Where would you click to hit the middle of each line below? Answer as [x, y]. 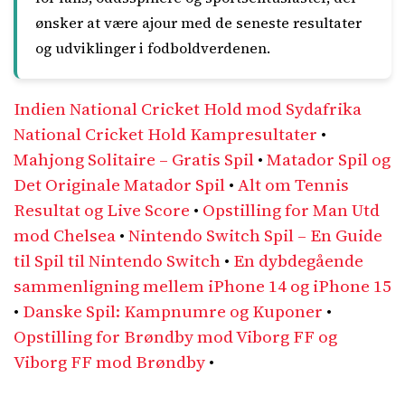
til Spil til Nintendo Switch [117, 260]
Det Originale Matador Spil [119, 184]
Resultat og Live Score [102, 210]
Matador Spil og [329, 159]
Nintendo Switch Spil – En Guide [255, 235]
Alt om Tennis [293, 184]
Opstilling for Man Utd [291, 210]
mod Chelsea [65, 235]
